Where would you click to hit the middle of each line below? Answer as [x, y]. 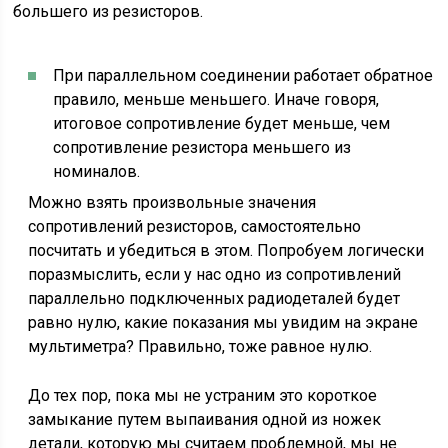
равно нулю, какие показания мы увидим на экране [223, 322]
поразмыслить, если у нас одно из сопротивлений [215, 274]
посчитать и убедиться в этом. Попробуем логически [226, 250]
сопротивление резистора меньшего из [202, 147]
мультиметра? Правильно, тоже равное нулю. [200, 346]
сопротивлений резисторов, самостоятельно [195, 226]
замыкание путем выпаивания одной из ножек [205, 419]
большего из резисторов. [108, 11]
